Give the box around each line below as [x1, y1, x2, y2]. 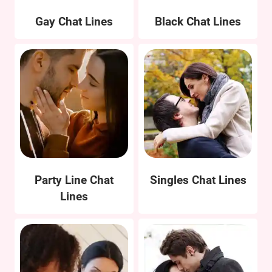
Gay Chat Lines [35, 15, 113, 29]
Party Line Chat [34, 172, 114, 187]
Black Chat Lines [155, 15, 242, 29]
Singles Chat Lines [149, 172, 246, 187]
